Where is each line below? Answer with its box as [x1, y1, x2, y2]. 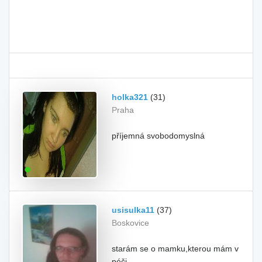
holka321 [112, 92, 148, 102]
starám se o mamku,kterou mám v [112, 244, 239, 253]
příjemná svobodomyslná [112, 131, 205, 140]
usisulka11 [112, 205, 154, 215]
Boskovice [112, 218, 149, 227]
